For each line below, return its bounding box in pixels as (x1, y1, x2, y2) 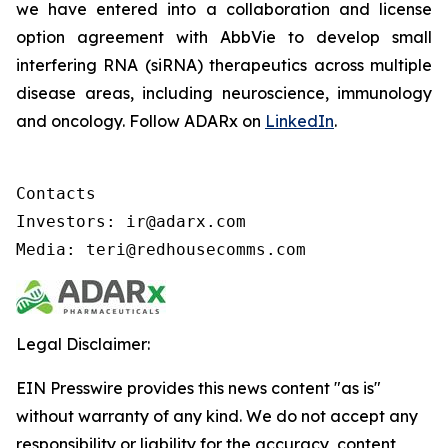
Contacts (16, 184, 96, 203)
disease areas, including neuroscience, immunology (16, 83, 432, 103)
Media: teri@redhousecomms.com (16, 240, 306, 259)
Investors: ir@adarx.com (16, 212, 246, 231)
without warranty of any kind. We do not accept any (16, 406, 418, 426)
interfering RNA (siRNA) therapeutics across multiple (16, 55, 432, 75)
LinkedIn (265, 111, 334, 131)
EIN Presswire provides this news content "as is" (16, 378, 381, 398)
